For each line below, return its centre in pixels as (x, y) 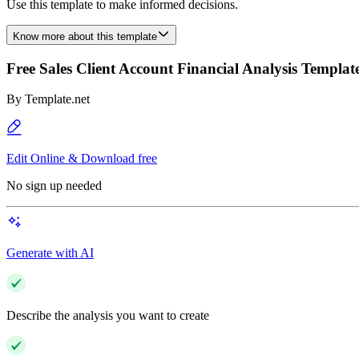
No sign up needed (54, 186)
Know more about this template (85, 36)
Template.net (57, 99)
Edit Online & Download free (82, 159)
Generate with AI (50, 253)
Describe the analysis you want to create (108, 316)
